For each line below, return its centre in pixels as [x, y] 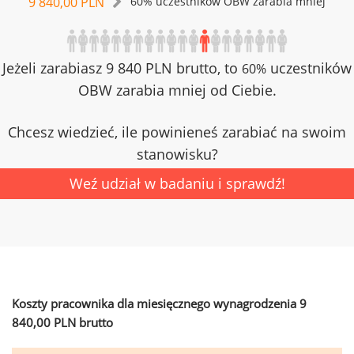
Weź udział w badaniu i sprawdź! [177, 183]
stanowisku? [177, 154]
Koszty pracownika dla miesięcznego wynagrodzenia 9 [159, 303]
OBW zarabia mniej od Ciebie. [177, 90]
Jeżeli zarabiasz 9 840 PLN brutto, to [122, 68]
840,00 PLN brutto [62, 322]
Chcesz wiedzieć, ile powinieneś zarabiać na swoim [177, 132]
